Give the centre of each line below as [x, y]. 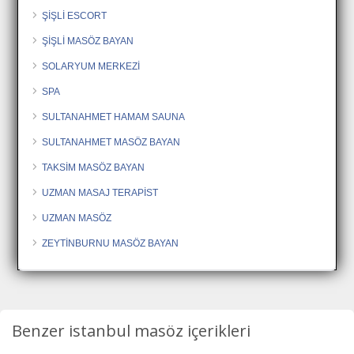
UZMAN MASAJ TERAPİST [100, 192]
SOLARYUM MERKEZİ [91, 66]
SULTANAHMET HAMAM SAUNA [114, 117]
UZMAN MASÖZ [77, 218]
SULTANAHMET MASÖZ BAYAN [111, 142]
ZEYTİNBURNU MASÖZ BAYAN [111, 243]
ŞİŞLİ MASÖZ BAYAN [88, 41]
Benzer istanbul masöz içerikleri [131, 330]
